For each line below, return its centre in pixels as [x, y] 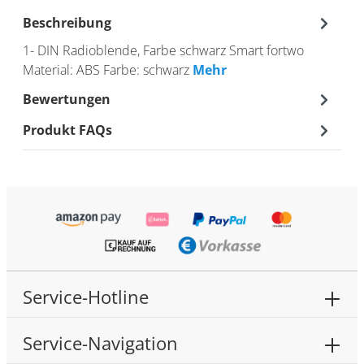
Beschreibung [67, 22]
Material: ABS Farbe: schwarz [108, 69]
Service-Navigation [100, 343]
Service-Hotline [86, 297]
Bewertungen [67, 99]
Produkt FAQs [67, 130]
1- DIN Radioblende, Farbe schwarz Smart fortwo [167, 50]
